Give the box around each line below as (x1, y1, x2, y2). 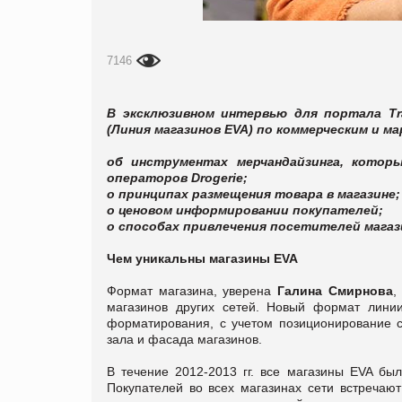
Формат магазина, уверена (107, 283, 278, 298)
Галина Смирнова (277, 283, 393, 298)
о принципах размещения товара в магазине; (107, 186, 400, 201)
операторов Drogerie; (107, 170, 248, 185)
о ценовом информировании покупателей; (107, 202, 383, 217)
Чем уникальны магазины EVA (107, 250, 298, 266)
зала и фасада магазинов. (107, 331, 262, 346)
